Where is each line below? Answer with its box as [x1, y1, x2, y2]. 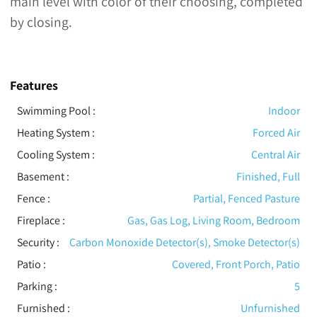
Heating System [16, 125, 90, 140]
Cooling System [16, 146, 90, 162]
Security [16, 234, 54, 250]
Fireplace [16, 212, 60, 228]
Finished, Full [236, 168, 301, 184]
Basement [16, 168, 64, 184]
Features [9, 76, 58, 93]
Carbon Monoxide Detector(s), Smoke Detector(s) [69, 234, 301, 250]
